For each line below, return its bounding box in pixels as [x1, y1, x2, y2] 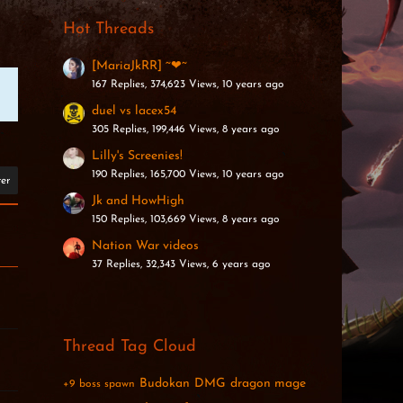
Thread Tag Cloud [62, 338, 196, 355]
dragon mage [229, 377, 306, 390]
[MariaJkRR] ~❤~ [91, 59, 187, 73]
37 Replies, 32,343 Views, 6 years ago [91, 259, 271, 270]
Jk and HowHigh [91, 194, 184, 208]
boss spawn [78, 379, 135, 390]
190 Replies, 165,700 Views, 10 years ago [91, 169, 284, 180]
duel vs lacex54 [91, 104, 176, 118]
